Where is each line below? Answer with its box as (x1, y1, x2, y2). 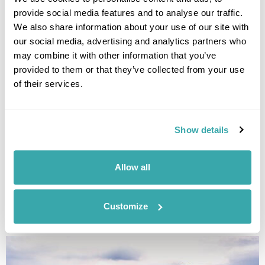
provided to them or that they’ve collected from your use (14, 64, 244, 75)
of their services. (14, 79, 83, 89)
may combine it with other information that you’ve (14, 50, 216, 61)
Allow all (115, 162, 150, 173)
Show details (174, 124, 229, 135)
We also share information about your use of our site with (14, 22, 249, 33)
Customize (104, 201, 148, 211)
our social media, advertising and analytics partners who (14, 36, 246, 47)
